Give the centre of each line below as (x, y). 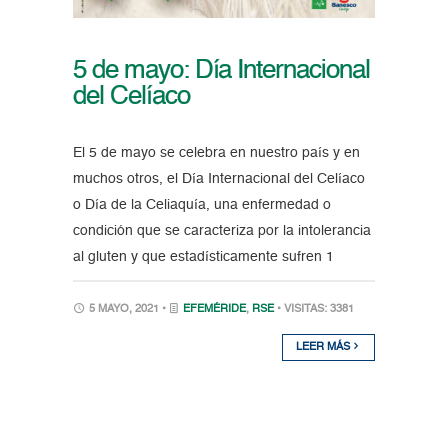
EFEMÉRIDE (214, 309)
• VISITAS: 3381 (315, 309)
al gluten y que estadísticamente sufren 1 (203, 256)
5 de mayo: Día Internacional (221, 70)
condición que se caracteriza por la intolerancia (221, 230)
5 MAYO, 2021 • (127, 309)
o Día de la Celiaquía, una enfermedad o (201, 204)
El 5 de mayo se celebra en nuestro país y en (216, 152)
